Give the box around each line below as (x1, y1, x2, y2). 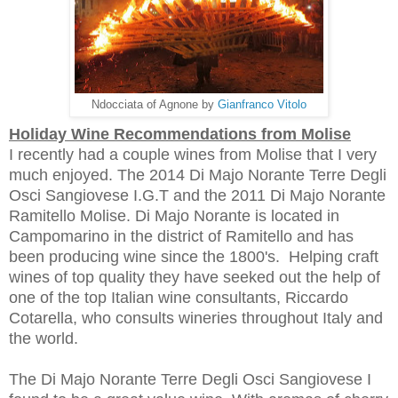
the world (9, 329, 74, 347)
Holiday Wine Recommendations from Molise (9, 124, 351, 143)
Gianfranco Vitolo (214, 97, 306, 111)
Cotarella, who (9, 308, 115, 327)
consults (115, 308, 174, 327)
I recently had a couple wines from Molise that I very (9, 145, 377, 163)
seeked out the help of (223, 267, 380, 286)
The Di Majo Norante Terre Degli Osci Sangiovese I (9, 370, 371, 388)
